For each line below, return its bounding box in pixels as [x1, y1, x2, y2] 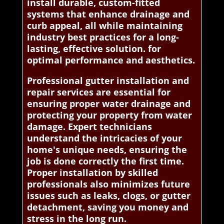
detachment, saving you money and [26, 201, 188, 213]
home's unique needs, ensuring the [26, 143, 187, 156]
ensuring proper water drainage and [26, 97, 190, 110]
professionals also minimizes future [26, 178, 190, 190]
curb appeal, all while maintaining [26, 19, 182, 32]
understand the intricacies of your [26, 132, 182, 144]
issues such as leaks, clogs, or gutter [26, 189, 190, 202]
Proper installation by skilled [26, 166, 158, 179]
